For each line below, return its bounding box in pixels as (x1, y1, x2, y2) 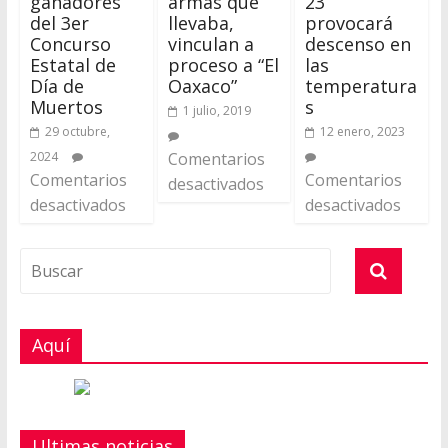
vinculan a (167, 32, 254, 57)
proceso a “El (167, 53, 279, 78)
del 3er (29, 11, 89, 36)
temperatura (305, 74, 418, 99)
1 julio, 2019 (182, 102, 251, 120)
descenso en (305, 32, 412, 57)
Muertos (29, 95, 103, 120)
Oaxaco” (167, 74, 237, 99)
